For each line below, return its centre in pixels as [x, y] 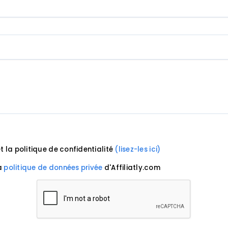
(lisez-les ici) [138, 149]
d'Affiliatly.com [132, 168]
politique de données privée [53, 168]
